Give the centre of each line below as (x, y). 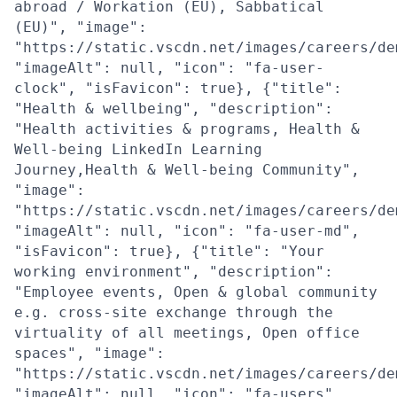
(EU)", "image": (81, 27)
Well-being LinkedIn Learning (138, 149)
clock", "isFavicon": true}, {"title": (178, 88)
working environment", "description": (174, 271)
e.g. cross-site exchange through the (174, 312)
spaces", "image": (90, 353)
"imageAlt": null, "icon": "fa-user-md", (187, 230)
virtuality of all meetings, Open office (187, 332)
